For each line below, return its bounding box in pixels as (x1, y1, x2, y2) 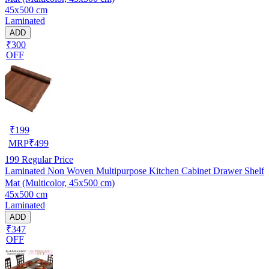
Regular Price (19, 154, 73, 165)
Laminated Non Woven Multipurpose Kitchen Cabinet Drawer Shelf (5, 165, 264, 176)
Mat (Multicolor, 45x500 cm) (5, 177, 115, 188)
